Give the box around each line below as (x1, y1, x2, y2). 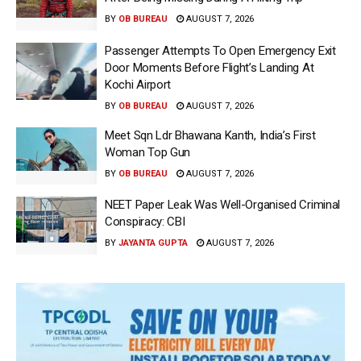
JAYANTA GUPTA (118, 238, 188, 249)
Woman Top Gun (105, 144, 191, 160)
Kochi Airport (105, 77, 172, 92)
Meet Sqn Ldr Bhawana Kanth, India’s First (105, 127, 316, 143)
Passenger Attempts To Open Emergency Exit (105, 43, 336, 58)
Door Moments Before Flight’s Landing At (105, 60, 314, 75)
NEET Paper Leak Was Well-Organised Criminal (105, 197, 341, 213)
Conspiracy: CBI (105, 214, 185, 230)
